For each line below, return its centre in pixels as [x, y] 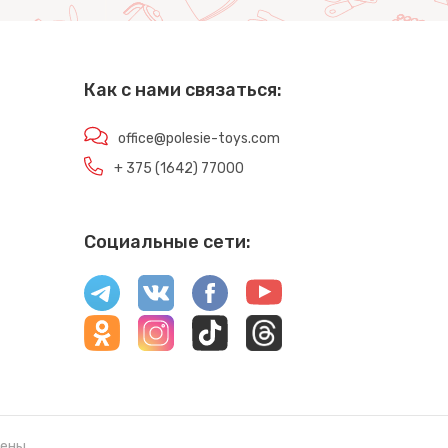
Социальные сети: [167, 242]
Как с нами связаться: [182, 90]
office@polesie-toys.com [198, 138]
